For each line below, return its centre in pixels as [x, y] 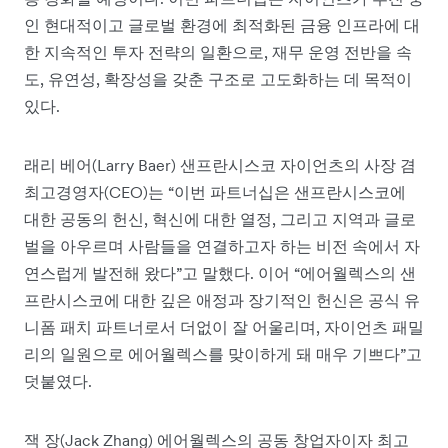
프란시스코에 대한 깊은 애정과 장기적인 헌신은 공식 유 [222, 300]
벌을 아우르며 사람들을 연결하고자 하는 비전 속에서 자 [222, 246]
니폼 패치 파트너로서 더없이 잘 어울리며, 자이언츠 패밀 [224, 327]
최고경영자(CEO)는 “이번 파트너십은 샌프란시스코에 [215, 192]
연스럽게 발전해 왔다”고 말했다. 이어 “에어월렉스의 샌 [220, 273]
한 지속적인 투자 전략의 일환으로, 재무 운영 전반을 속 [218, 52]
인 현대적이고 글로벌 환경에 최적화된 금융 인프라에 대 [222, 25]
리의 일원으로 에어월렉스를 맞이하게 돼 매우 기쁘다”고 [223, 354]
